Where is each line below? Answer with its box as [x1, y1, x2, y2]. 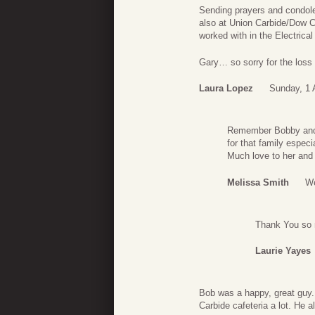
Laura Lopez [199, 83, 253, 94]
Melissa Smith [227, 176, 289, 188]
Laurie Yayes [255, 245, 311, 257]
